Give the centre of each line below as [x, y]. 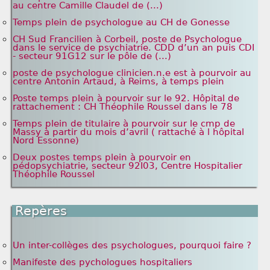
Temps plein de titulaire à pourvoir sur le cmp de [124, 124]
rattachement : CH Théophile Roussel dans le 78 [123, 107]
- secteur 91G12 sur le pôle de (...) [92, 56]
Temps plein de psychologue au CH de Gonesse [121, 22]
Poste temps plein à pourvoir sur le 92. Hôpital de [126, 98]
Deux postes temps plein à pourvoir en [102, 157]
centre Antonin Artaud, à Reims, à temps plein [118, 81]
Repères [41, 211]
